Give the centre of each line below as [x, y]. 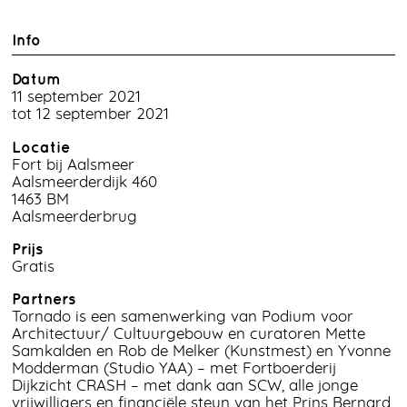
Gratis [33, 266]
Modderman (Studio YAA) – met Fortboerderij [174, 369]
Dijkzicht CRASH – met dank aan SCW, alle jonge [185, 386]
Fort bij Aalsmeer [73, 164]
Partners [44, 299]
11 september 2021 [76, 97]
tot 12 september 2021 [90, 114]
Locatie [41, 147]
